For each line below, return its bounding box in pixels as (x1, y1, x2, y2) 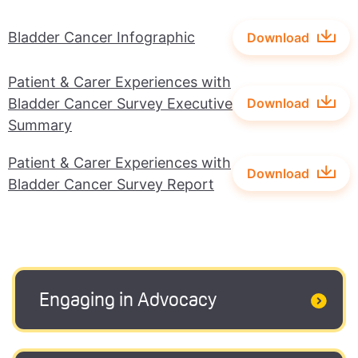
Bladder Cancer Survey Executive (8, 94, 233, 112)
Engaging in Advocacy (39, 291, 217, 311)
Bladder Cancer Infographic (8, 29, 195, 46)
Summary (8, 116, 72, 133)
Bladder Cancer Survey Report (8, 175, 214, 193)
